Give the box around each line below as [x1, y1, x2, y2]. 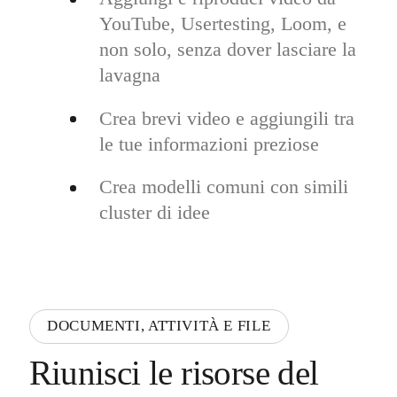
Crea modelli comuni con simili [98, 175, 348, 198]
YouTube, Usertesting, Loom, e [98, 12, 346, 35]
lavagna [98, 64, 160, 87]
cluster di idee [98, 201, 210, 224]
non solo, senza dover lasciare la [98, 38, 356, 61]
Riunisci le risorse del [28, 353, 319, 392]
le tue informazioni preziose [98, 132, 319, 155]
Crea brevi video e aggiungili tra [98, 106, 354, 129]
